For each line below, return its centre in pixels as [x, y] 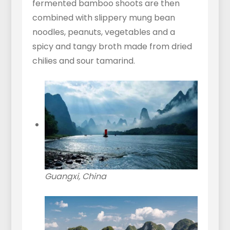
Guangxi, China [75, 176]
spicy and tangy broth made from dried [112, 47]
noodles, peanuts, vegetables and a [103, 32]
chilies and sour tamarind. [83, 61]
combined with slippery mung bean [103, 18]
